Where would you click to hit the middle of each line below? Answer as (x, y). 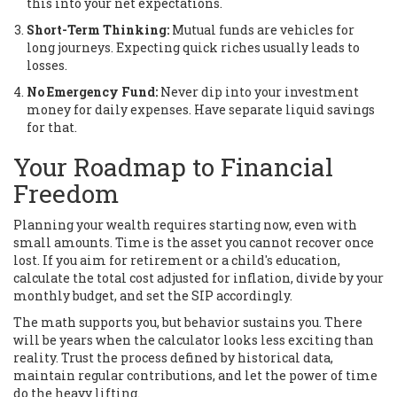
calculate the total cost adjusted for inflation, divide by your (198, 277)
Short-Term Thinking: (98, 29)
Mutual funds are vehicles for (262, 29)
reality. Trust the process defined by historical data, (173, 357)
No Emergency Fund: (92, 91)
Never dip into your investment (258, 91)
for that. (52, 127)
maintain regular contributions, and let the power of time (195, 375)
